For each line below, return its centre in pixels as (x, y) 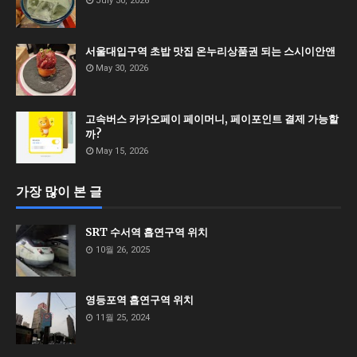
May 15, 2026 (122, 151)
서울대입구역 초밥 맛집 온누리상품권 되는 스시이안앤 (210, 51)
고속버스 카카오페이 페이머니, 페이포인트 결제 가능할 (212, 119)
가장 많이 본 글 (59, 191)
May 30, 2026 (122, 68)
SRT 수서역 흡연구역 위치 (147, 232)
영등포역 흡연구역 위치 (139, 300)
